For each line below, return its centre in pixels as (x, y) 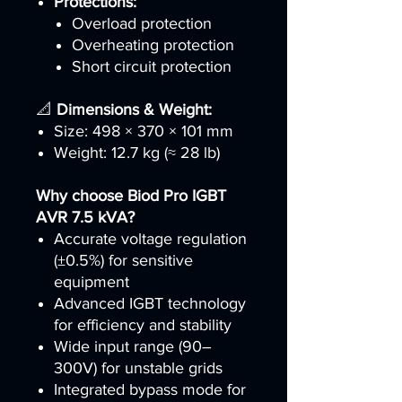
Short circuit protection (152, 66)
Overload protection (142, 23)
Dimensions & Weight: (134, 109)
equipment (92, 281)
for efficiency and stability (143, 324)
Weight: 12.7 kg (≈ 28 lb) (137, 152)
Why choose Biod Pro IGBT (131, 195)
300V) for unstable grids (138, 367)
